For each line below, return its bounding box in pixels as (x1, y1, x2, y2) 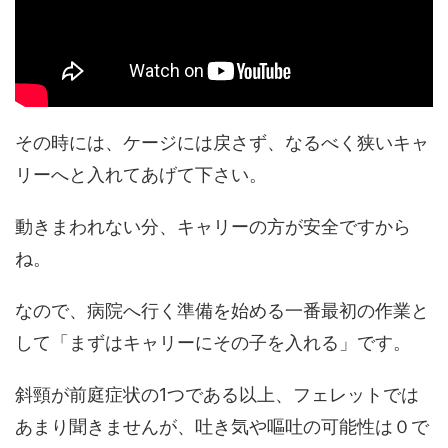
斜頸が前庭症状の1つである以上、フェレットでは (15, 384, 419, 406)
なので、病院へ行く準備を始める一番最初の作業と (15, 300, 429, 322)
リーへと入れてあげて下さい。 (15, 164, 267, 186)
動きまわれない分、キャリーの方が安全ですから (15, 216, 411, 238)
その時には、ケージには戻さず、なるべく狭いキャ (15, 132, 429, 154)
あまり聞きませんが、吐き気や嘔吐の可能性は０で (15, 416, 429, 438)
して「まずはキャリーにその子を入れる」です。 (15, 332, 411, 354)
